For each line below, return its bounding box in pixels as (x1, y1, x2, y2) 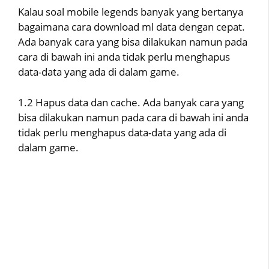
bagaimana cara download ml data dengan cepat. (18, 20, 245, 34)
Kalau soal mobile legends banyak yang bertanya (18, 5, 243, 19)
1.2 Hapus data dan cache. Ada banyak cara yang (18, 95, 244, 109)
